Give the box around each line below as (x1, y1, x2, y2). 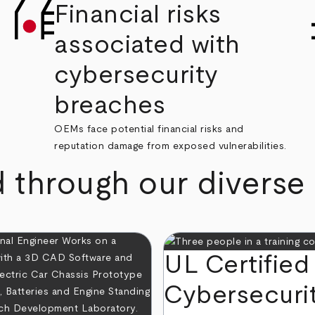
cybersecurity (54, 62, 219, 88)
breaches (54, 92, 166, 118)
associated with (54, 32, 240, 58)
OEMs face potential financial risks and (54, 124, 244, 134)
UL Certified (164, 252, 310, 278)
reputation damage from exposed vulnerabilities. (54, 141, 287, 151)
